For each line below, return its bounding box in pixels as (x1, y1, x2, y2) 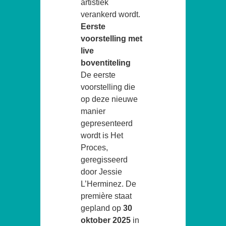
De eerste (81, 70, 116, 79)
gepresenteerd (81, 119, 133, 128)
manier (81, 106, 105, 116)
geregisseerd (81, 155, 128, 164)
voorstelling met (81, 34, 142, 43)
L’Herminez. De (81, 179, 136, 188)
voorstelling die (81, 82, 135, 91)
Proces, (81, 143, 108, 152)
